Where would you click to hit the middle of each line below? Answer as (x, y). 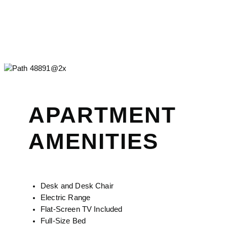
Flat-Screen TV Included (82, 210)
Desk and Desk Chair (77, 186)
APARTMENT (102, 115)
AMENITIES (93, 141)
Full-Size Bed (63, 221)
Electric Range (66, 198)
